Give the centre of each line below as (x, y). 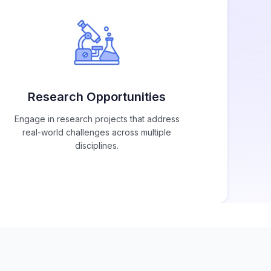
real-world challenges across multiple (97, 132)
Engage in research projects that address (97, 119)
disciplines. (97, 146)
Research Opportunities (97, 97)
